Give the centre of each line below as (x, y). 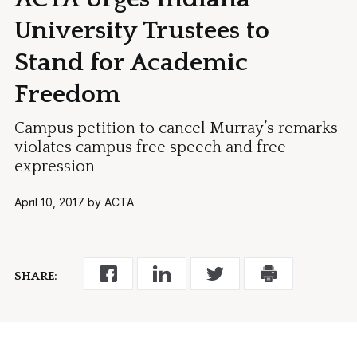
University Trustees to (142, 30)
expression (55, 166)
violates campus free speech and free (151, 147)
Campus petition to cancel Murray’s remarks (177, 128)
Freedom (68, 94)
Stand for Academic (131, 62)
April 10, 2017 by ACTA (75, 202)
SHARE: (36, 276)
